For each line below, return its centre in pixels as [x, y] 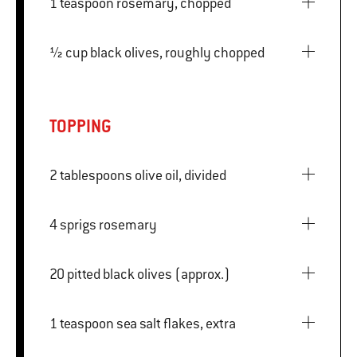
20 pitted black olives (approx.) [149, 274]
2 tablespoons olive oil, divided [180, 175]
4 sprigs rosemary [108, 224]
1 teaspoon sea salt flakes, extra [176, 323]
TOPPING [80, 126]
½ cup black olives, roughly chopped [177, 52]
